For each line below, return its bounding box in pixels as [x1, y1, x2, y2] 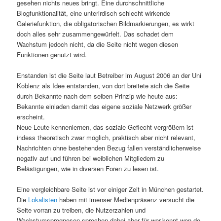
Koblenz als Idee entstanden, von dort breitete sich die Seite [17, 81, 190, 91]
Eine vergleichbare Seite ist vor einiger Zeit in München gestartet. [17, 184, 204, 194]
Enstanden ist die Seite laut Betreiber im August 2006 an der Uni [17, 71, 202, 80]
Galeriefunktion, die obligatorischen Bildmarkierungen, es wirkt [17, 19, 195, 29]
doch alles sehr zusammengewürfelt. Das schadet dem [17, 29, 174, 39]
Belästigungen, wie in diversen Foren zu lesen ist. [17, 164, 159, 174]
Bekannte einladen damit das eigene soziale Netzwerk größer [17, 102, 192, 111]
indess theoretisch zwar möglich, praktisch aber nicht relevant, [17, 133, 196, 143]
